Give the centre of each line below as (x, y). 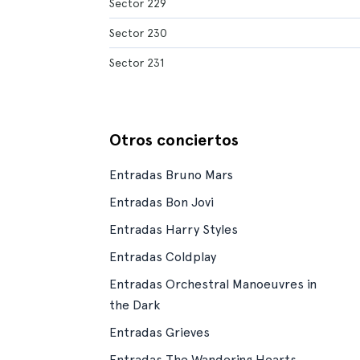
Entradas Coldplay (163, 257)
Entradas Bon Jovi (162, 202)
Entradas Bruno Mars (171, 175)
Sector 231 (137, 63)
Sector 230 (138, 33)
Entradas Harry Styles (174, 229)
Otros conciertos (174, 140)
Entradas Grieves (160, 332)
